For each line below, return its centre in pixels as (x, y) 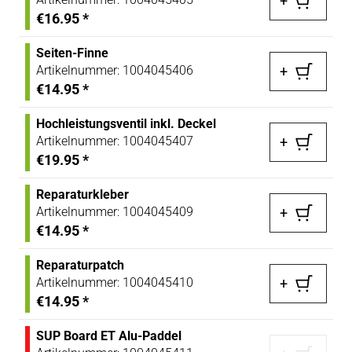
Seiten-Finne (72, 53)
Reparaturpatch (80, 265)
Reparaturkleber (82, 194)
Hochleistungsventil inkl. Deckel (126, 123)
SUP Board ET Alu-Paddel (109, 335)
